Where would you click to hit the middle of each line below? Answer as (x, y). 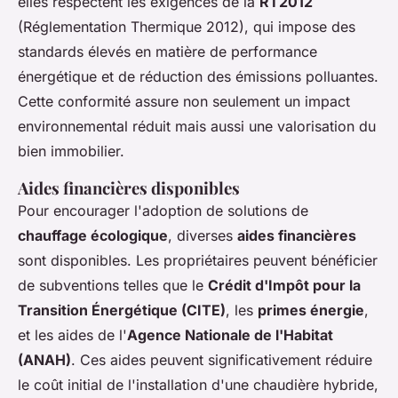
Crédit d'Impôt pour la (284, 286)
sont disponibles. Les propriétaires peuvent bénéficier (198, 261)
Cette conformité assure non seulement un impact (184, 102)
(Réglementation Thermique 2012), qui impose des (187, 27)
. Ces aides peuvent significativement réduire (222, 360)
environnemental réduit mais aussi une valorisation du (197, 127)
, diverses (203, 236)
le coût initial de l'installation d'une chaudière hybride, (198, 385)
